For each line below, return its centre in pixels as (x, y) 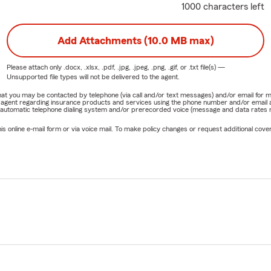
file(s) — (211, 67)
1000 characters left (223, 6)
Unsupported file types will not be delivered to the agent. (93, 77)
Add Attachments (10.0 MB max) (135, 40)
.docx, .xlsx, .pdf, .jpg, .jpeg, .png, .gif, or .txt (131, 67)
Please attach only (35, 67)
